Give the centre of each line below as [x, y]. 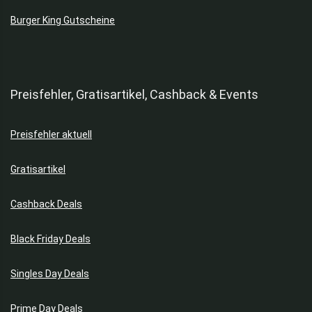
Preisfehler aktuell [51, 134]
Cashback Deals [46, 204]
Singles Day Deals [50, 273]
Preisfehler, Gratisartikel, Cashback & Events [134, 94]
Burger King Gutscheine [63, 20]
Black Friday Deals [50, 239]
